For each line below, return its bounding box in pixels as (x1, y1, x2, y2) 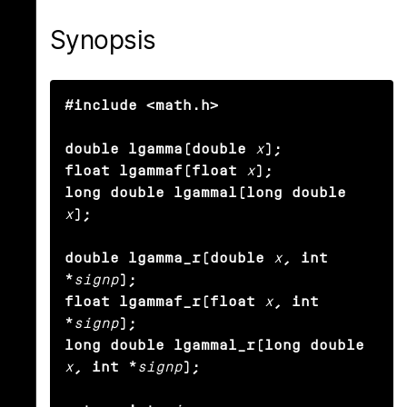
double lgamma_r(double (65, 250, 264, 266)
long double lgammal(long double (65, 184, 346, 201)
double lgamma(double (65, 141, 246, 157)
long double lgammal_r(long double (65, 337, 364, 353)
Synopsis (50, 25, 156, 55)
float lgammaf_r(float (65, 293, 255, 310)
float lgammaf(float (65, 163, 237, 179)
